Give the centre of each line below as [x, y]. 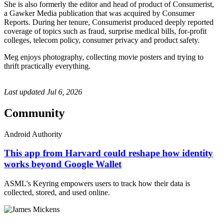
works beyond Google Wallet [63, 164]
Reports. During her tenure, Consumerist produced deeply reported [109, 22]
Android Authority [33, 134]
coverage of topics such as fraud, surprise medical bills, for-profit [105, 31]
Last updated [25, 92]
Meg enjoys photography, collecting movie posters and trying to [104, 57]
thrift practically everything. [48, 66]
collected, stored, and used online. [57, 193]
